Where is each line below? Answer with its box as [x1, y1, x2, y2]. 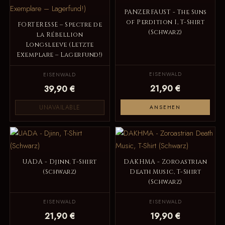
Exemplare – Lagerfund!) [17, 50, 103, 59]
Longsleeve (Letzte [25, 40, 94, 49]
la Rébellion [36, 30, 83, 39]
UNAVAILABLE [39, 102, 80, 112]
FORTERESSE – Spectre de [17, 20, 102, 29]
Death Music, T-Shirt [130, 167, 201, 176]
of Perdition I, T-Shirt [126, 18, 205, 27]
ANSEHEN [150, 103, 181, 111]
